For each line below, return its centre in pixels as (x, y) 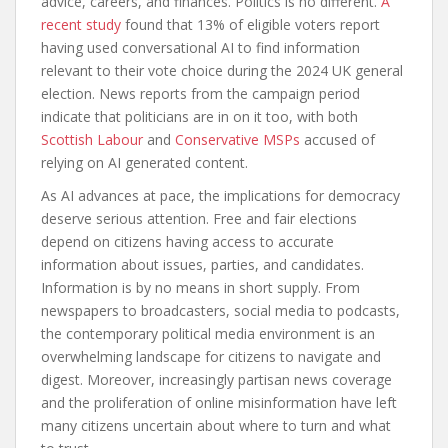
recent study (81, 24)
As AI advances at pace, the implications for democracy (220, 195)
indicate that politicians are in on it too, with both (199, 116)
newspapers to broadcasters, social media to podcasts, (220, 310)
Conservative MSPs (237, 139)
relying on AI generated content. (144, 162)
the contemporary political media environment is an (208, 333)
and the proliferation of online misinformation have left (219, 402)
